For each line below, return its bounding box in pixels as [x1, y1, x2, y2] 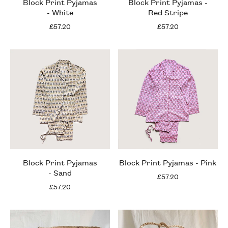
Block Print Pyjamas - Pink [119, 156, 217, 167]
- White [46, 6, 73, 17]
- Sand [48, 166, 72, 178]
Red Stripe [148, 6, 188, 17]
